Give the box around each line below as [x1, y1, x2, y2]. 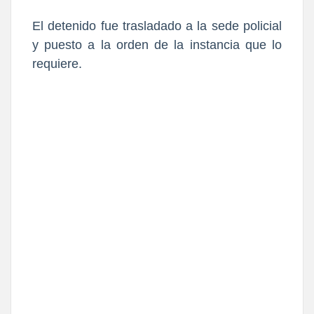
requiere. [32, 57, 86, 71]
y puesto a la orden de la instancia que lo [32, 38, 282, 53]
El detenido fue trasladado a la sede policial [32, 19, 282, 34]
